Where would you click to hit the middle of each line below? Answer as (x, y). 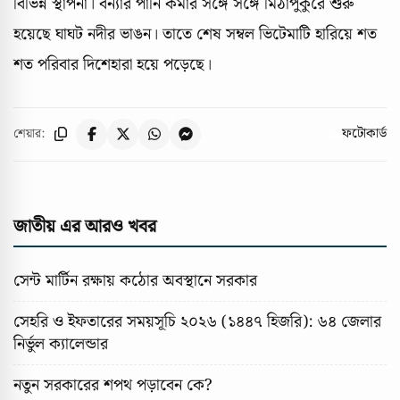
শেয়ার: (29, 134)
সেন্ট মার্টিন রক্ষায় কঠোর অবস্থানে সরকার (135, 280)
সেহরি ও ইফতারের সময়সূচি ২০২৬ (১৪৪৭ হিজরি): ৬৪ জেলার (197, 321)
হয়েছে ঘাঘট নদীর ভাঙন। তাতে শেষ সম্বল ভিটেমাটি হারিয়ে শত (195, 34)
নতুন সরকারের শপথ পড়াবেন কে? (113, 385)
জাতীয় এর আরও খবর (85, 226)
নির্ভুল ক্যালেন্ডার (61, 344)
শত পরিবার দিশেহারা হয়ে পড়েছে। (112, 64)
